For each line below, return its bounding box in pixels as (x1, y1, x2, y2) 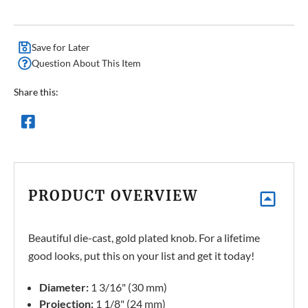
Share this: (14, 86, 58, 98)
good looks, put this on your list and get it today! (28, 249, 254, 263)
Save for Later (32, 41, 90, 54)
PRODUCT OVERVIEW (28, 187, 198, 205)
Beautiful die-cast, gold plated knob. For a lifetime (28, 231, 260, 245)
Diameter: (39, 280, 89, 294)
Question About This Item (32, 57, 141, 69)
